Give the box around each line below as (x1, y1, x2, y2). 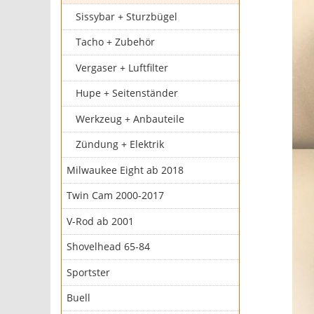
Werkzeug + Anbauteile (76, 112, 185, 125)
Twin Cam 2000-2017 (66, 189, 164, 203)
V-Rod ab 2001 (66, 214, 134, 228)
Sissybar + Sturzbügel (76, 10, 178, 23)
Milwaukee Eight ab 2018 (66, 163, 184, 177)
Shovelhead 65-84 (66, 240, 150, 254)
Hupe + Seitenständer (76, 87, 179, 100)
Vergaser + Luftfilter (76, 61, 169, 74)
